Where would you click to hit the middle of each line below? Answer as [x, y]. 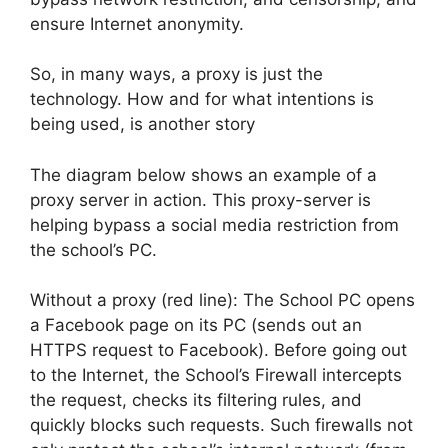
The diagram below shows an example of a [203, 174]
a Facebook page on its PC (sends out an [196, 325]
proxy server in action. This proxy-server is [200, 199]
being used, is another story [142, 124]
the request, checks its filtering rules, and [196, 400]
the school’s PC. [93, 249]
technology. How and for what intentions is [202, 99]
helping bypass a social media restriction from [214, 224]
